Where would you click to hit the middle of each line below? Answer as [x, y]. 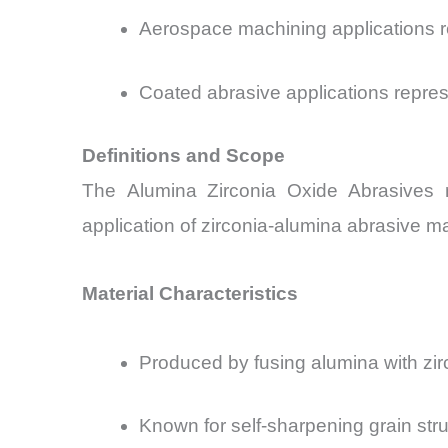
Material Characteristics [190, 294]
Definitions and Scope [183, 156]
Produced [181, 362]
